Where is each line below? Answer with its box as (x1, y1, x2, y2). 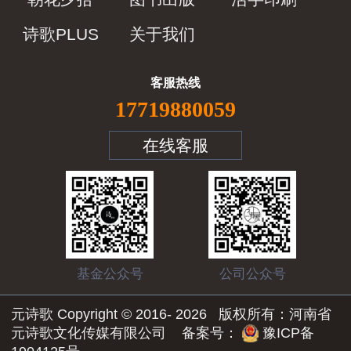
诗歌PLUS (22, 24, 99, 43)
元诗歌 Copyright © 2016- (11, 306, 175, 322)
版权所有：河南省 (211, 306, 331, 322)
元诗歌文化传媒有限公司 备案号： (11, 324, 242, 341)
